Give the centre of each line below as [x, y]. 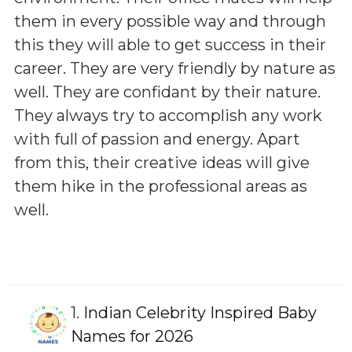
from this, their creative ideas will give [162, 162]
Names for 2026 [132, 336]
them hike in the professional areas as [161, 186]
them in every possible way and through [170, 21]
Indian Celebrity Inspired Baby [200, 312]
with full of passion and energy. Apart [157, 139]
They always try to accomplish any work [168, 115]
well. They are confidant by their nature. [167, 92]
